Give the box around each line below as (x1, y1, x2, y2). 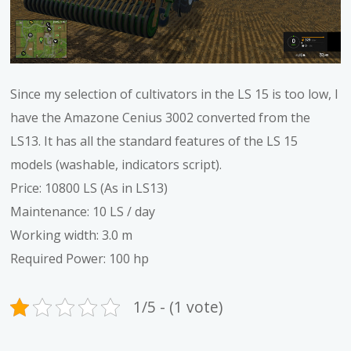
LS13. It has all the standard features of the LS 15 (10, 132, 299, 150)
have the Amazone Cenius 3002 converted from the (10, 108, 311, 126)
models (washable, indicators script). (10, 155, 223, 173)
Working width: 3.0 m (10, 226, 133, 244)
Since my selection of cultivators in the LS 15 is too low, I (10, 85, 339, 103)
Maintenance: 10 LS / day (10, 202, 156, 220)
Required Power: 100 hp (10, 249, 150, 267)
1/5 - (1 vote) (133, 295, 223, 317)
